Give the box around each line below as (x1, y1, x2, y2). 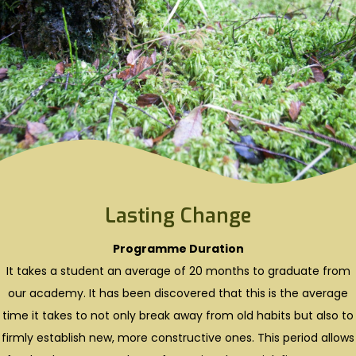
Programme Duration (112, 240, 244, 257)
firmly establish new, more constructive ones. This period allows (2, 329, 354, 346)
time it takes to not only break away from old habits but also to (2, 307, 354, 323)
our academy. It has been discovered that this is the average (8, 284, 348, 301)
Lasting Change (105, 202, 251, 229)
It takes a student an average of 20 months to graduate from (6, 262, 350, 279)
